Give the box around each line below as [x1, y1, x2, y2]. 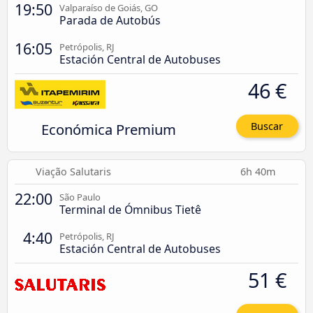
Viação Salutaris [36, 165, 112, 179]
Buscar [251, 119, 284, 133]
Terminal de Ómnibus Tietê [59, 202, 201, 218]
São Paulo [59, 191, 101, 204]
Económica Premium [41, 119, 176, 140]
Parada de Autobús [59, 13, 161, 29]
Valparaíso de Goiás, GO [59, 1, 158, 15]
